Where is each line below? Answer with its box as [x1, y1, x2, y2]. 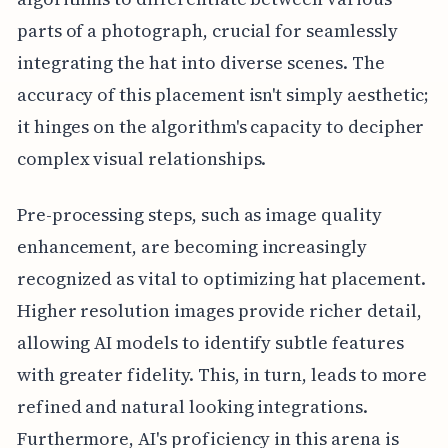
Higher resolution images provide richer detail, [16, 298, 422, 324]
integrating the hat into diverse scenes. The [16, 50, 385, 76]
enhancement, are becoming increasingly [16, 234, 367, 260]
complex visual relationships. [16, 146, 267, 172]
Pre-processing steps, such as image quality [16, 202, 382, 228]
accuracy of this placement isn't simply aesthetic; [16, 82, 430, 108]
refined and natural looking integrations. [16, 394, 368, 420]
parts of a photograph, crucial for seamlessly [16, 18, 398, 44]
